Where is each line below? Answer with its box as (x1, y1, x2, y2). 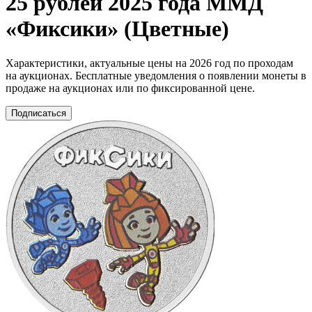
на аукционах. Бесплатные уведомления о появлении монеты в (6, 69, 306, 81)
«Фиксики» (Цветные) (6, 16, 229, 42)
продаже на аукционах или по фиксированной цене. (6, 81, 255, 94)
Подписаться (11, 107, 66, 118)
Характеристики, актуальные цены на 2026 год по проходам (6, 56, 293, 69)
